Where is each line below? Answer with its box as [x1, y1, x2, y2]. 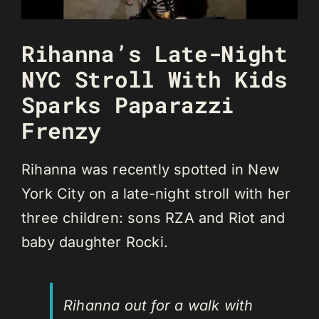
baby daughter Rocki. [21, 234, 168, 251]
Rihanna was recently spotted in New [21, 161, 280, 179]
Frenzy [21, 115, 102, 145]
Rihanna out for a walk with [63, 297, 253, 315]
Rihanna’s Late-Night [21, 38, 288, 68]
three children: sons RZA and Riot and [21, 209, 286, 227]
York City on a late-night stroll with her [21, 185, 291, 203]
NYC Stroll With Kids [21, 64, 288, 93]
